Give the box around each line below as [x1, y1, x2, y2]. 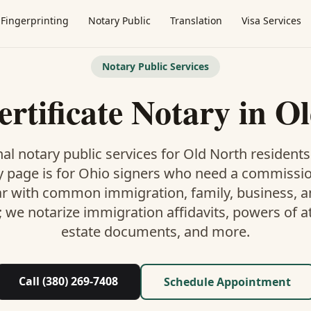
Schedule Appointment [164, 274, 291, 289]
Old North [183, 144, 247, 163]
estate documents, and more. [61, 222, 250, 241]
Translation [170, 14, 222, 27]
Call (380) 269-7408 [19, 274, 118, 289]
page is [3, 164, 56, 183]
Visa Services [242, 14, 301, 27]
